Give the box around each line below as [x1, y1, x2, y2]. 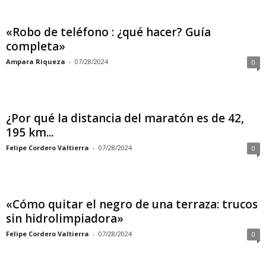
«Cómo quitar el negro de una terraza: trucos [6, 197, 258, 212]
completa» [6, 39, 65, 54]
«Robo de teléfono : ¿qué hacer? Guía [6, 24, 211, 40]
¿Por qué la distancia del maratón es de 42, [6, 110, 244, 126]
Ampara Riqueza [6, 57, 65, 66]
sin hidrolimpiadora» [6, 211, 123, 226]
